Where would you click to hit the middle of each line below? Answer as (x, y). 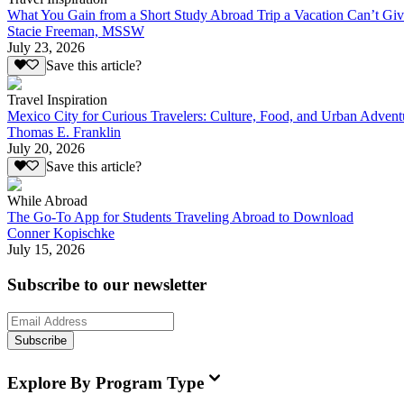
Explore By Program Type (106, 382)
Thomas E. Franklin (64, 133)
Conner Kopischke (61, 234)
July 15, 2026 (46, 250)
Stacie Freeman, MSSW (76, 31)
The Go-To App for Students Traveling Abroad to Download (180, 217)
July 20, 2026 (46, 149)
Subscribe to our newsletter (107, 285)
